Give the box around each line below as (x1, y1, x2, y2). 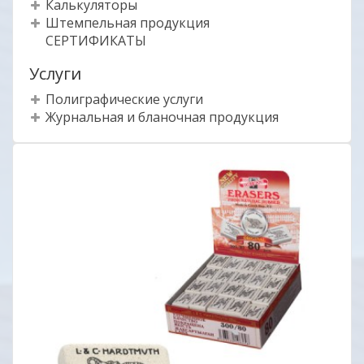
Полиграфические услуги (45, 90, 203, 108)
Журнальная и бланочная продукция (45, 108, 279, 126)
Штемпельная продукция (45, 14, 210, 32)
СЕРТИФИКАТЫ (45, 32, 146, 50)
